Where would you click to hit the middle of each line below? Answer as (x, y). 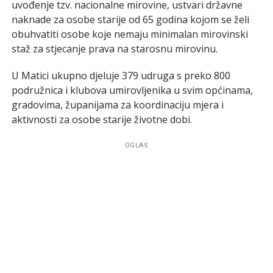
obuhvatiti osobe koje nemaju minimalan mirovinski (129, 34)
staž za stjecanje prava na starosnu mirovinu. (114, 48)
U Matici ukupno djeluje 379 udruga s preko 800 (121, 75)
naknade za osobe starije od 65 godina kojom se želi (130, 19)
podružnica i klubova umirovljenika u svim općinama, (132, 90)
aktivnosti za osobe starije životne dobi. (101, 119)
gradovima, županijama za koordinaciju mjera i (117, 105)
